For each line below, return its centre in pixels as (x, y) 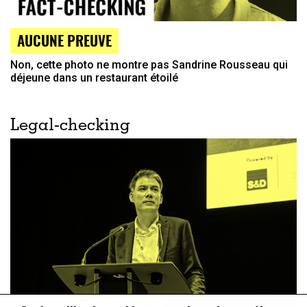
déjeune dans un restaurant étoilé (94, 77)
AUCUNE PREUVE (64, 40)
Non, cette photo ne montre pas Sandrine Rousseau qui (149, 64)
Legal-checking (70, 126)
